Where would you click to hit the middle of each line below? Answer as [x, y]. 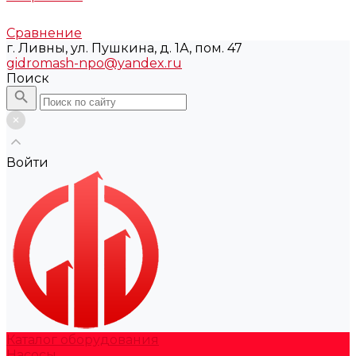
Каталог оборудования [83, 340]
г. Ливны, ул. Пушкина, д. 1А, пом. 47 [124, 48]
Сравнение [44, 33]
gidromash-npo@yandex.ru [94, 63]
